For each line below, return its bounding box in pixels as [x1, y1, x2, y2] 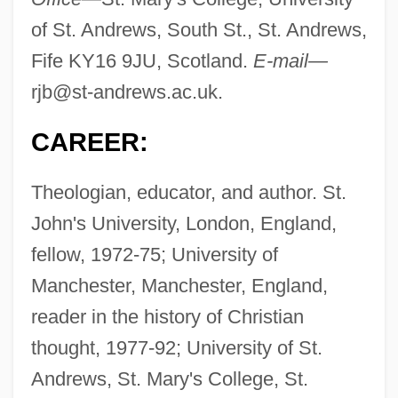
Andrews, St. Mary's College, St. [30, 368, 308, 391]
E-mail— [252, 50, 328, 73]
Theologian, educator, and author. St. [30, 181, 346, 204]
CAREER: [30, 128, 148, 157]
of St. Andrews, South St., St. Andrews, [30, 19, 367, 42]
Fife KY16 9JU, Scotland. [30, 50, 253, 73]
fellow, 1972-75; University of [30, 243, 278, 267]
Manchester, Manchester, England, [30, 275, 328, 298]
